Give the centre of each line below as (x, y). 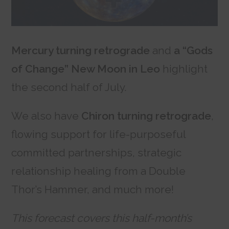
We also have (47, 116)
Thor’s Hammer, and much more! (93, 189)
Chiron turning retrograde (146, 116)
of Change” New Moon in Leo (86, 68)
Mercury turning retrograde (81, 50)
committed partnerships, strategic (97, 152)
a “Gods (193, 50)
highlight (184, 68)
